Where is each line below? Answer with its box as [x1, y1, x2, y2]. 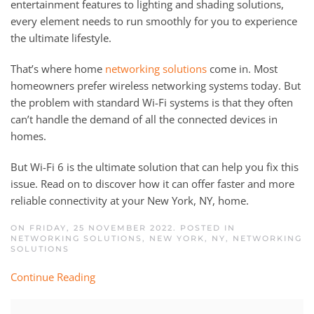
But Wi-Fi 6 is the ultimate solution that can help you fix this [11, 159, 299, 174]
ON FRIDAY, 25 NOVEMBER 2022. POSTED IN [11, 222, 235, 233]
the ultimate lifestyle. [11, 30, 114, 45]
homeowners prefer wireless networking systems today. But [11, 78, 301, 93]
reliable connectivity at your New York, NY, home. [11, 193, 252, 207]
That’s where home [11, 61, 105, 76]
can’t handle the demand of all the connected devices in [11, 111, 278, 126]
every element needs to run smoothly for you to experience [11, 13, 297, 28]
